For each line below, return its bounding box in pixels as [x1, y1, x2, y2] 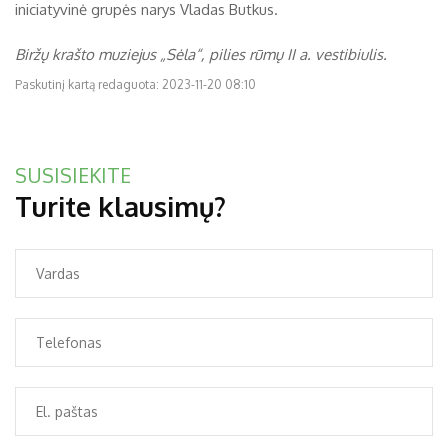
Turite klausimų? [15, 188, 226, 223]
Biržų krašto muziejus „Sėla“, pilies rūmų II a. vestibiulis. [15, 44, 387, 64]
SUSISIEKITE [15, 161, 131, 188]
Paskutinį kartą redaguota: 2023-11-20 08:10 [15, 76, 256, 92]
